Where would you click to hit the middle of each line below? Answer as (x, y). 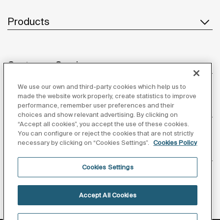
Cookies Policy (175, 143)
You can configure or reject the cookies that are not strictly (106, 133)
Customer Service (48, 65)
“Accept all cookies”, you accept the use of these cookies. (104, 124)
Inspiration (31, 152)
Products (28, 21)
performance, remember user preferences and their (96, 105)
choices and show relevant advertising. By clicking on (98, 115)
